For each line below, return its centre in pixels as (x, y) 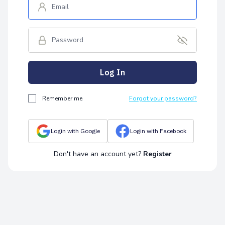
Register (157, 154)
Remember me (62, 98)
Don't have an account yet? (98, 154)
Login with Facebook (158, 131)
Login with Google (75, 131)
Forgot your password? (163, 98)
